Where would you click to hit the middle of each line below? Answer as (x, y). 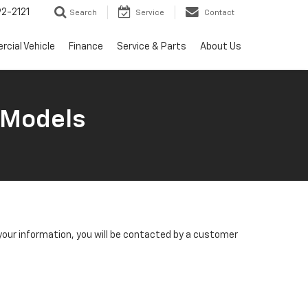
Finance (86, 47)
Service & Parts (152, 47)
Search (83, 13)
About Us (221, 47)
